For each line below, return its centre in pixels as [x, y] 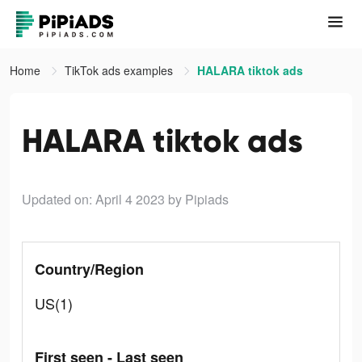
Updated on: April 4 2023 [93, 199]
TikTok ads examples [120, 70]
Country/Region [89, 269]
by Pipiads [198, 199]
